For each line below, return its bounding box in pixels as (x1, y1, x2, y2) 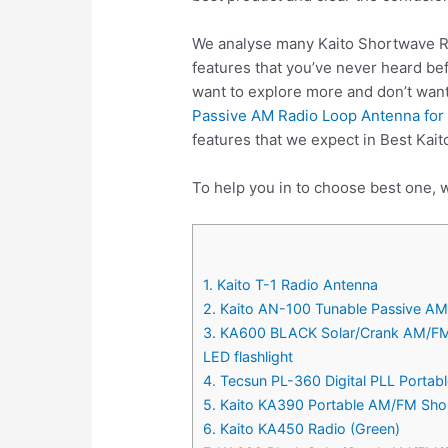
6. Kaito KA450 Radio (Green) (203, 419, 401, 437)
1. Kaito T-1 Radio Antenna (203, 275, 379, 293)
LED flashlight (203, 347, 294, 365)
